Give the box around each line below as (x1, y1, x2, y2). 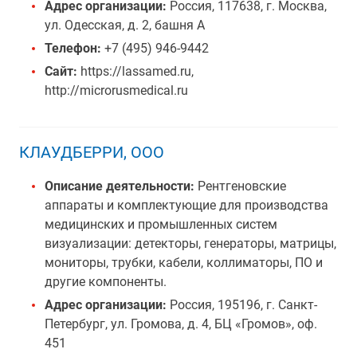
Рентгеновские (194, 178, 286, 194)
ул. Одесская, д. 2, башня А (45, 18, 205, 33)
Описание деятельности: (45, 178, 194, 194)
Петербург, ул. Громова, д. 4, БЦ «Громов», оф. (45, 316, 317, 331)
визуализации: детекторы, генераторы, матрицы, (45, 236, 336, 251)
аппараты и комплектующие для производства (45, 198, 328, 213)
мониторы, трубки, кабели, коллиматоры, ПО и (45, 255, 323, 270)
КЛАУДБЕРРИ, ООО (19, 143, 164, 162)
